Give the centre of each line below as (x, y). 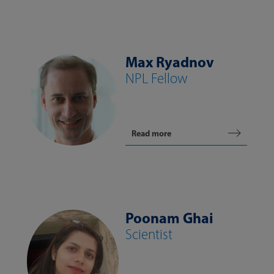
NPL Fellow (157, 78)
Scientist (149, 234)
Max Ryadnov (170, 62)
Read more (151, 133)
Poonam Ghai (169, 218)
